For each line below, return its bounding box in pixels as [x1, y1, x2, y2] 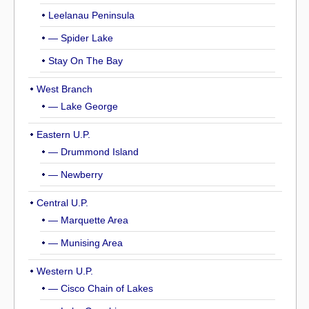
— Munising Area [48, 237, 123, 248]
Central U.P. [37, 197, 88, 208]
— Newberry [48, 169, 103, 180]
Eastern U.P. [37, 129, 90, 140]
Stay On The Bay [48, 55, 123, 66]
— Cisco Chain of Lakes [48, 283, 153, 294]
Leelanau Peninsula [48, 10, 134, 21]
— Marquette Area [48, 215, 128, 226]
